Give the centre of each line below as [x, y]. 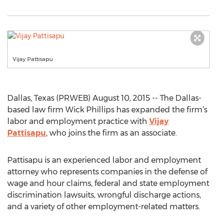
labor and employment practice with [78, 121]
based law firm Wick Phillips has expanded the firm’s [107, 110]
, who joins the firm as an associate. [111, 133]
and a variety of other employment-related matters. [104, 207]
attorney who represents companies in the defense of [107, 172]
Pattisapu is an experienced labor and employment [104, 160]
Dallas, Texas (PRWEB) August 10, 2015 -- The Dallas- [104, 98]
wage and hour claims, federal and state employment [108, 183]
